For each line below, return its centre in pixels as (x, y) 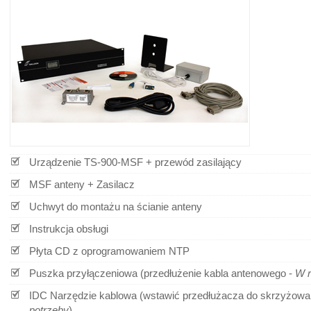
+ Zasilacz (111, 185)
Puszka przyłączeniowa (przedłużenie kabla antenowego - (162, 274)
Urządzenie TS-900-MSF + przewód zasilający (135, 162)
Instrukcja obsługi (69, 229)
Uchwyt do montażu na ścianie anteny (116, 207)
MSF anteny (58, 185)
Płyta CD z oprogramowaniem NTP (109, 251)
